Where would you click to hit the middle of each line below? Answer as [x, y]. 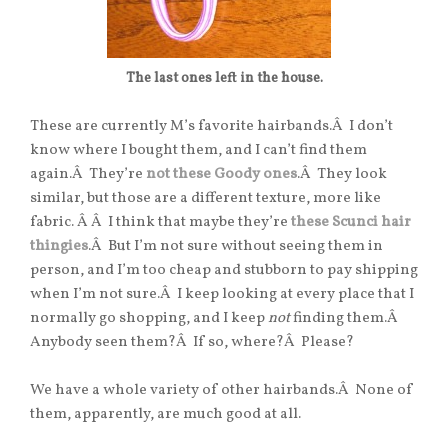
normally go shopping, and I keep [149, 319]
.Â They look [342, 175]
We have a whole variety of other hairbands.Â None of [221, 391]
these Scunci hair [351, 223]
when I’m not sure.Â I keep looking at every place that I [222, 295]
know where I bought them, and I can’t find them [198, 151]
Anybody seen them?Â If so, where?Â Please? [192, 343]
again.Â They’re [88, 175]
